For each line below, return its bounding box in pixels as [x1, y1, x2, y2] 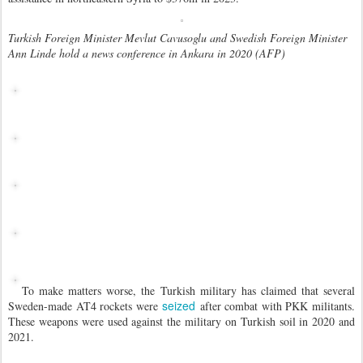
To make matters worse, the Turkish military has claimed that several [22, 283, 355, 299]
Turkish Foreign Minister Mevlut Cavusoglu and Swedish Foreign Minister [8, 30, 347, 46]
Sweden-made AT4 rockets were [8, 298, 163, 314]
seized [162, 297, 196, 314]
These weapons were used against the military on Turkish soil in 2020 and [8, 314, 355, 330]
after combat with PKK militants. [195, 298, 356, 314]
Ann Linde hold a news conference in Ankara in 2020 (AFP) [8, 45, 285, 62]
